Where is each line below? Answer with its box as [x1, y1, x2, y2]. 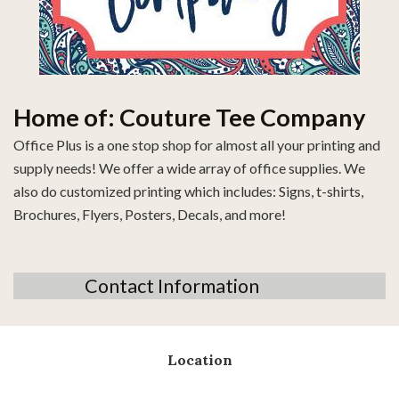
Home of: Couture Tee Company [13, 102, 366, 132]
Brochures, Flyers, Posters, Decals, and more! [13, 206, 286, 223]
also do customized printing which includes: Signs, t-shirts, [13, 183, 363, 199]
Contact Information [85, 273, 259, 297]
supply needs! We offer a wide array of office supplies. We [13, 159, 365, 176]
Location [167, 350, 232, 369]
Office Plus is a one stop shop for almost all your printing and [13, 136, 380, 153]
